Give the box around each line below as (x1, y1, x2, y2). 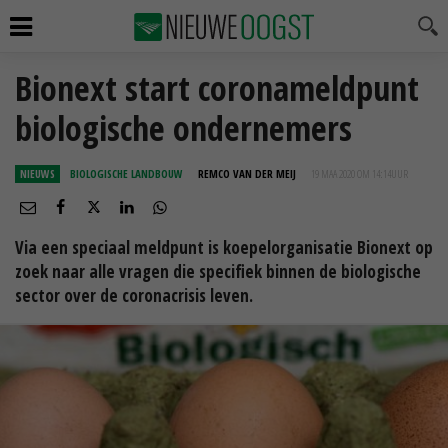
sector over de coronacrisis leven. (15, 284, 253, 307)
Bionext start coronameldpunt (15, 65, 419, 111)
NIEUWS (20, 166, 55, 181)
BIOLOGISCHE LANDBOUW (70, 166, 183, 181)
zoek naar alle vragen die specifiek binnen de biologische (15, 260, 421, 283)
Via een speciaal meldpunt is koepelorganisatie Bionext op (15, 236, 433, 259)
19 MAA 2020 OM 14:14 (311, 166, 391, 181)
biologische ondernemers (15, 105, 352, 151)
